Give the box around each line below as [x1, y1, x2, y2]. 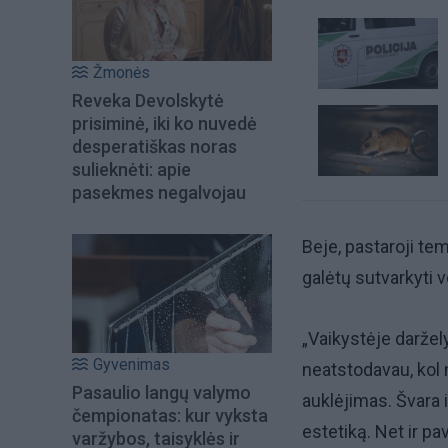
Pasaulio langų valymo [72, 381, 251, 403]
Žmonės [93, 63, 150, 83]
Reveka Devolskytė [72, 90, 224, 112]
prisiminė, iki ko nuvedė [72, 113, 257, 135]
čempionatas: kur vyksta [72, 404, 268, 426]
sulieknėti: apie [72, 159, 191, 181]
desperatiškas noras [72, 136, 237, 158]
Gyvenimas [93, 354, 170, 374]
